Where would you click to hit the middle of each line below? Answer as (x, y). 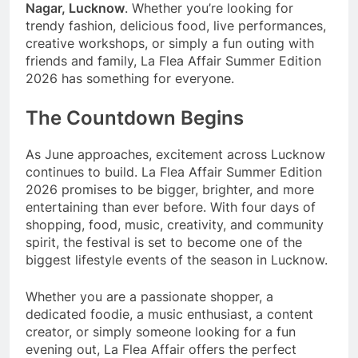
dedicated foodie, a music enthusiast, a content (169, 314)
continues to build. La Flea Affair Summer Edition (174, 172)
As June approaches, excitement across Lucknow (175, 155)
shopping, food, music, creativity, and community (175, 225)
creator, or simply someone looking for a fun (161, 332)
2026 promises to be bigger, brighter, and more (170, 190)
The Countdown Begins (135, 118)
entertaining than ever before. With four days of (171, 207)
